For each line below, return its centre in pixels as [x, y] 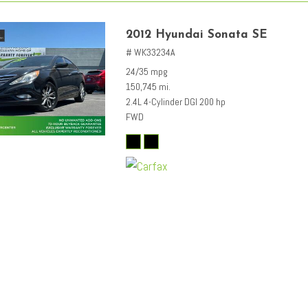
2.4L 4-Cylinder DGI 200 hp [176, 102]
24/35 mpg [147, 72]
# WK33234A [151, 53]
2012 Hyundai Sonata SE [197, 35]
